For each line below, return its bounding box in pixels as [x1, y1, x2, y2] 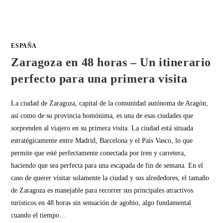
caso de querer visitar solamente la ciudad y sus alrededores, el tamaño [11, 174, 210, 182]
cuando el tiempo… [11, 212, 67, 220]
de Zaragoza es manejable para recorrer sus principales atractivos [11, 187, 194, 195]
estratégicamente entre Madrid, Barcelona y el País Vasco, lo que [11, 137, 193, 145]
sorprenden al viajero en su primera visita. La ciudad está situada [11, 124, 194, 132]
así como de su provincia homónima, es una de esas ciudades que [11, 112, 194, 120]
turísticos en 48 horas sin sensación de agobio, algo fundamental [11, 199, 192, 207]
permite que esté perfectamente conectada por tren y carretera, [11, 149, 186, 157]
